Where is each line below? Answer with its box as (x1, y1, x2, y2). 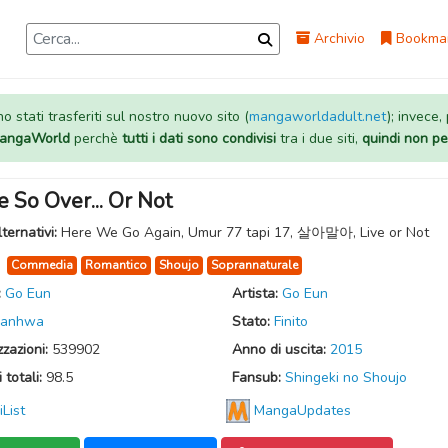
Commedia (11, 257, 73, 273)
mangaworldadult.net (248, 107, 387, 126)
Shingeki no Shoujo (284, 368, 407, 387)
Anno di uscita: (231, 340, 330, 359)
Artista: (231, 284, 282, 303)
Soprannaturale (211, 257, 298, 273)
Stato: (231, 312, 274, 331)
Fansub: (231, 368, 285, 387)
